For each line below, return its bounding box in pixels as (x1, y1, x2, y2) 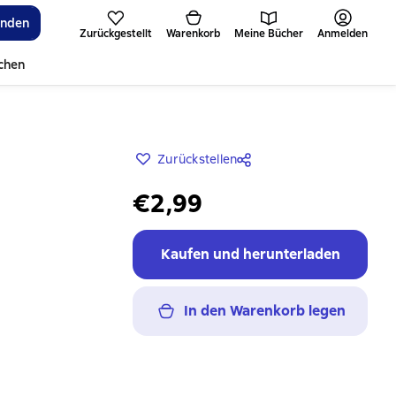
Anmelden (317, 27, 368, 41)
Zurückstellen (157, 151, 238, 167)
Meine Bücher (234, 27, 303, 41)
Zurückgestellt (80, 27, 152, 41)
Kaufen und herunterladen (160, 245, 340, 263)
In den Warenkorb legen (183, 301, 346, 320)
